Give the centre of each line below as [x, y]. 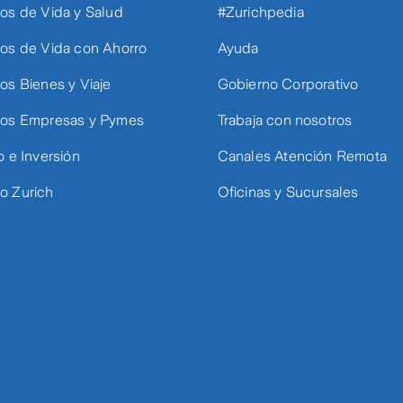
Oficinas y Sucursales [288, 192]
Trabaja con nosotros [285, 120]
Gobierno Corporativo [288, 84]
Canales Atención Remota [302, 156]
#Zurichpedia [260, 12]
